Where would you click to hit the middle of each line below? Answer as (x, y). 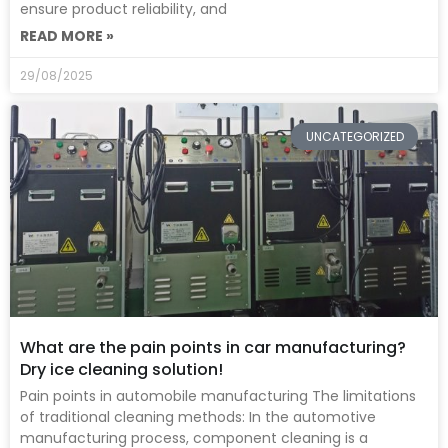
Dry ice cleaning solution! (121, 370)
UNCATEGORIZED (354, 136)
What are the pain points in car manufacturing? (213, 348)
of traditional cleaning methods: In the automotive (198, 417)
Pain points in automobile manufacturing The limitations (218, 396)
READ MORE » (67, 36)
